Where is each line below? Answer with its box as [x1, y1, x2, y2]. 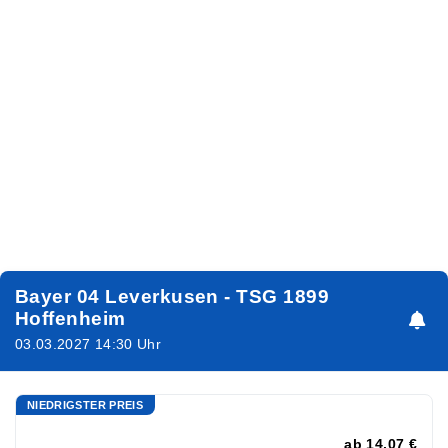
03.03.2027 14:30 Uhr [15, 336, 162, 352]
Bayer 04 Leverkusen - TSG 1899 [15, 285, 330, 307]
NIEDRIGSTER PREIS [27, 398, 144, 411]
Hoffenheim [15, 307, 126, 329]
